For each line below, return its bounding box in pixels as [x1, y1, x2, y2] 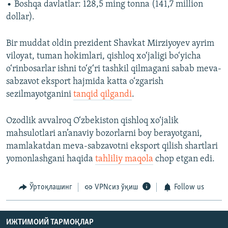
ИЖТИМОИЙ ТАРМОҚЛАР [6, 218, 94, 226]
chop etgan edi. [153, 154, 215, 164]
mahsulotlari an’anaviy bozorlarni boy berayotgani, [6, 129, 202, 139]
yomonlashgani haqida [6, 154, 95, 164]
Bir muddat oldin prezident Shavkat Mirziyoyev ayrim [6, 39, 214, 49]
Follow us [174, 183, 204, 192]
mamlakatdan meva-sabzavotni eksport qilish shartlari [6, 141, 218, 152]
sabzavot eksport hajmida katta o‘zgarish [6, 77, 163, 87]
